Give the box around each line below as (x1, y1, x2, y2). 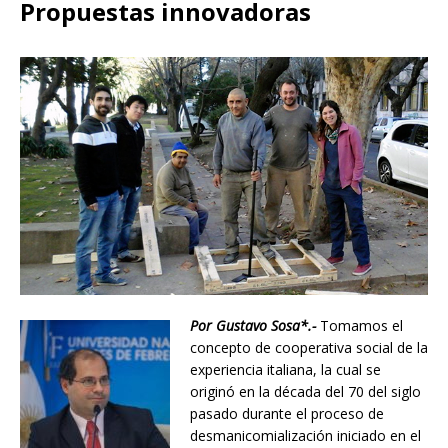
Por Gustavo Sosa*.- (190, 316, 316, 336)
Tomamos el (320, 316, 403, 336)
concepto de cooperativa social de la (190, 338, 428, 358)
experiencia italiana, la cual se (190, 360, 381, 380)
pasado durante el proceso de (190, 404, 384, 424)
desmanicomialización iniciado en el (190, 426, 421, 446)
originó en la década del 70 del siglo (190, 382, 421, 402)
